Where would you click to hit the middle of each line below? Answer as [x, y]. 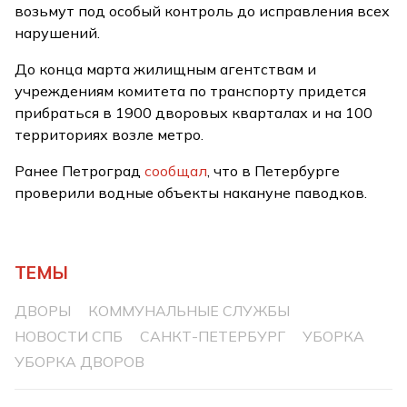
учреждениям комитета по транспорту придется [191, 90]
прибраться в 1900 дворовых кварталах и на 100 [194, 112]
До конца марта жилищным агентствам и [166, 69]
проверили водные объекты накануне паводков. [191, 192]
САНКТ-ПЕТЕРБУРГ [213, 336]
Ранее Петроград [80, 170]
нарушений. [58, 32]
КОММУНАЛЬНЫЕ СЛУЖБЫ [189, 310]
